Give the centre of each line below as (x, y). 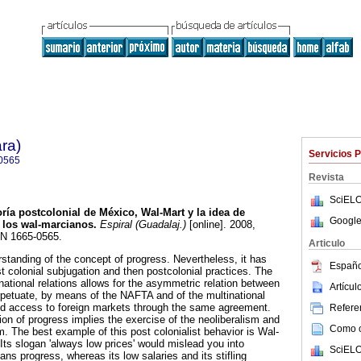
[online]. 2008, (221, 225)
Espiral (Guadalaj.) (141, 225)
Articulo (327, 243)
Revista (326, 177)
